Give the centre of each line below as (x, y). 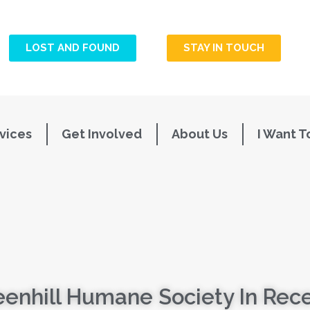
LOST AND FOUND (72, 47)
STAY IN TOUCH (224, 47)
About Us (200, 134)
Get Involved (102, 134)
